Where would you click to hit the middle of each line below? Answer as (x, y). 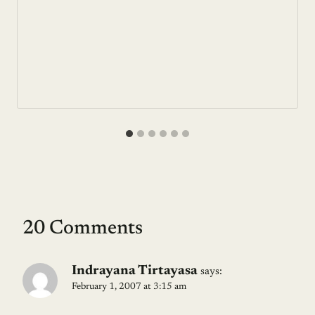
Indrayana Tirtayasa (135, 271)
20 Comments (83, 229)
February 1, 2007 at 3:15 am (129, 287)
